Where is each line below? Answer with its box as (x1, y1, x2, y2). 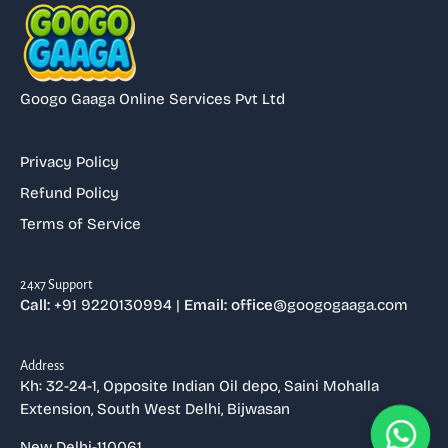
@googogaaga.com (273, 295, 408, 314)
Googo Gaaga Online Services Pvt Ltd (20, 90, 285, 109)
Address (20, 357, 64, 373)
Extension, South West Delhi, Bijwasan (20, 399, 290, 418)
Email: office (184, 295, 273, 314)
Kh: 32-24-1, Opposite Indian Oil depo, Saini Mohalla (20, 376, 379, 395)
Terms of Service (20, 214, 141, 233)
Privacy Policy (20, 153, 119, 172)
